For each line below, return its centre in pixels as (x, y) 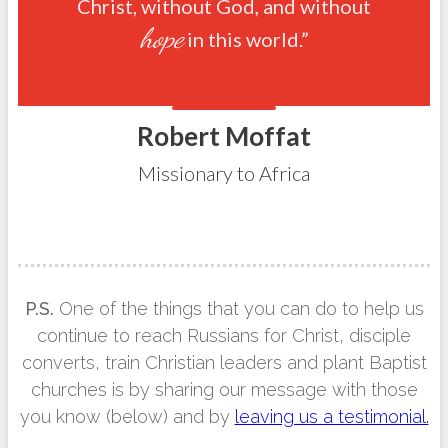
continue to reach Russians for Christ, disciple (224, 335)
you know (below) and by (127, 416)
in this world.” (245, 39)
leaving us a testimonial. (331, 416)
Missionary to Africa (224, 173)
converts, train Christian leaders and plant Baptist (224, 362)
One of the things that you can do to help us (241, 308)
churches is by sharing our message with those (224, 389)
